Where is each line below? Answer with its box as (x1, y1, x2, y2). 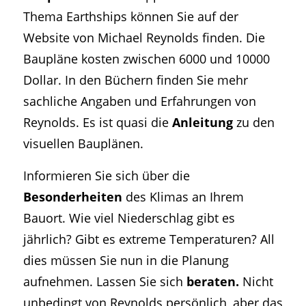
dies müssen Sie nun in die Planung (23, 251, 229, 268)
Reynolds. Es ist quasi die (23, 113, 172, 131)
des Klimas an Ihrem (122, 187, 244, 205)
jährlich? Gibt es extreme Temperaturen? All (23, 229, 275, 247)
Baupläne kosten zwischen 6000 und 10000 (23, 50, 270, 68)
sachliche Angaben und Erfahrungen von (23, 92, 256, 110)
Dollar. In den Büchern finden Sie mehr (23, 71, 248, 89)
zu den (232, 113, 275, 131)
